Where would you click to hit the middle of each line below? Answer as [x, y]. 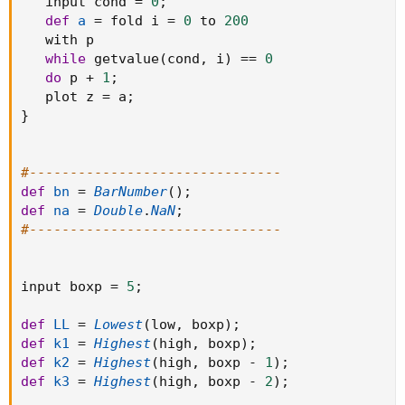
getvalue [122, 58]
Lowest [118, 324]
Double [118, 210]
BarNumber [131, 191]
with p [57, 39]
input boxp [66, 286]
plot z [61, 96]
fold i [135, 20]
